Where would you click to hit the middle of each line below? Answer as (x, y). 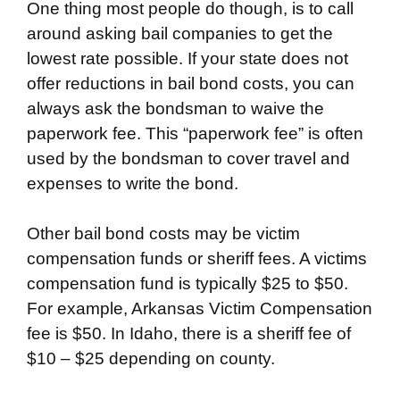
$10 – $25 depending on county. (151, 358)
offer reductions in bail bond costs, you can (191, 83)
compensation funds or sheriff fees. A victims (197, 258)
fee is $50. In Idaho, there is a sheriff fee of (189, 333)
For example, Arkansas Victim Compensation (200, 308)
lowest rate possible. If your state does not (187, 58)
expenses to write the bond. (133, 183)
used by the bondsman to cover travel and (188, 158)
